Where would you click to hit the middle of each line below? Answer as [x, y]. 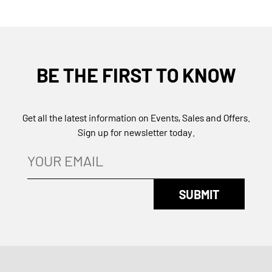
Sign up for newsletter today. [136, 132]
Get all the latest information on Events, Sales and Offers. [136, 117]
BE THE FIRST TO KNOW [136, 74]
